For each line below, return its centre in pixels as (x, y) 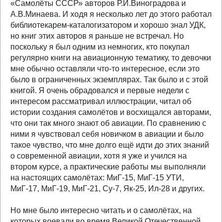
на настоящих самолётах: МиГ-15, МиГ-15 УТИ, (97, 178)
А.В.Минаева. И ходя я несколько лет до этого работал (111, 14)
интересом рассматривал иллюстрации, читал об (101, 101)
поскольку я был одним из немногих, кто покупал (100, 47)
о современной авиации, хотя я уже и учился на (99, 156)
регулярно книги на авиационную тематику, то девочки (111, 58)
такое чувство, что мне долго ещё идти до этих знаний (110, 145)
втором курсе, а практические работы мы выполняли (108, 167)
